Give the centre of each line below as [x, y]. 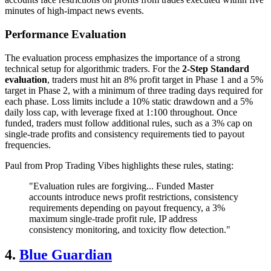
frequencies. [28, 145]
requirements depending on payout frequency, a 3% [127, 207]
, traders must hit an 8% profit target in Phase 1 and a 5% [155, 79]
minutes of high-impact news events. [74, 11]
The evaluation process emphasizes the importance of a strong [122, 57]
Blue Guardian [66, 255]
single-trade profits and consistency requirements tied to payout [125, 134]
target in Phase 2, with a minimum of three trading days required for [134, 90]
